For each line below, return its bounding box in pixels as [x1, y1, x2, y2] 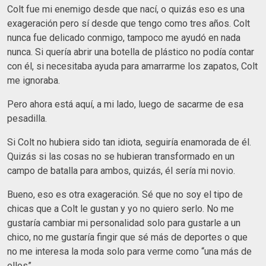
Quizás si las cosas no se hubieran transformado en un [7, 150, 235, 162]
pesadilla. [7, 112, 47, 124]
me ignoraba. [7, 74, 60, 86]
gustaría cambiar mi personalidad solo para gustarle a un [7, 217, 240, 229]
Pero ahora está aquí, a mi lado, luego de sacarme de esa [7, 98, 243, 110]
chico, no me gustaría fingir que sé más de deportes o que [7, 231, 248, 243]
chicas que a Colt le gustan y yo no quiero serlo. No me [7, 202, 234, 214]
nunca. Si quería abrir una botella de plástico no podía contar [7, 46, 254, 58]
